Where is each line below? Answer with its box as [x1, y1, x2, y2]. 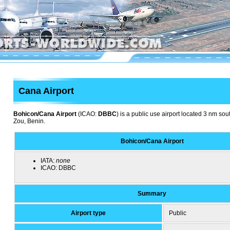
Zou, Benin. [13, 118, 45, 125]
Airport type [71, 209, 106, 217]
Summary [138, 190, 166, 197]
